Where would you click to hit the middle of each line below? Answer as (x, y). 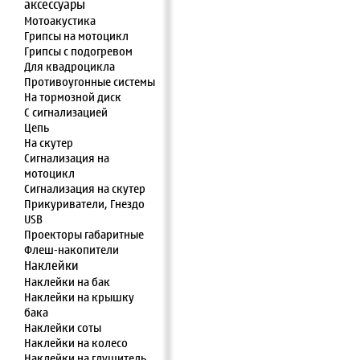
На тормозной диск (73, 97)
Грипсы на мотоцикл (76, 36)
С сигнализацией (66, 112)
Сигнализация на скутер (85, 189)
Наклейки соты (63, 328)
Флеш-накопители (72, 250)
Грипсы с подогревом (78, 51)
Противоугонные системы (90, 82)
